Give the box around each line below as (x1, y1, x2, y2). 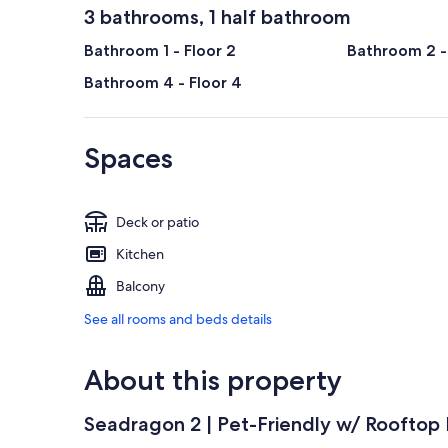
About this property (84, 363, 342, 398)
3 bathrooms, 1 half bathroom (84, 5, 351, 30)
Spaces (84, 141, 173, 176)
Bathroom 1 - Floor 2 (84, 41, 236, 61)
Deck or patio (116, 213, 199, 232)
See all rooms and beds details (84, 310, 272, 329)
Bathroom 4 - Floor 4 (84, 73, 242, 93)
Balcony (116, 277, 165, 296)
